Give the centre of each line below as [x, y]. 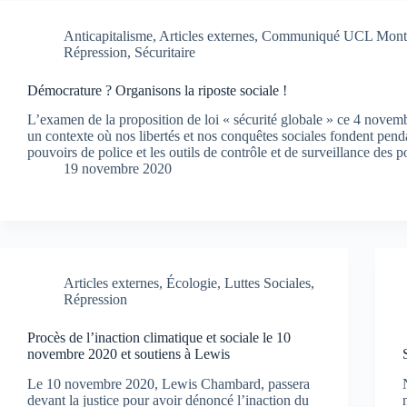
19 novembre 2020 [118, 169]
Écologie [192, 283]
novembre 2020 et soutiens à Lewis [129, 354]
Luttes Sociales [268, 283]
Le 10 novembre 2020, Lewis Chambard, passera [169, 384]
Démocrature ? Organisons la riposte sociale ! [157, 90]
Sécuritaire [165, 52]
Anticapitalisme [108, 35]
